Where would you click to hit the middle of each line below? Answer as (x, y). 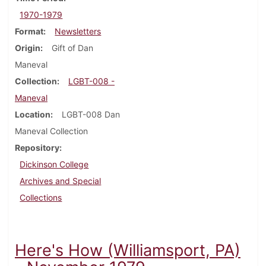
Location (33, 115)
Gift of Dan (72, 48)
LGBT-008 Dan (91, 115)
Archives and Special (61, 181)
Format (29, 31)
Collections (41, 198)
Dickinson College (54, 164)
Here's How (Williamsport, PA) (128, 251)
